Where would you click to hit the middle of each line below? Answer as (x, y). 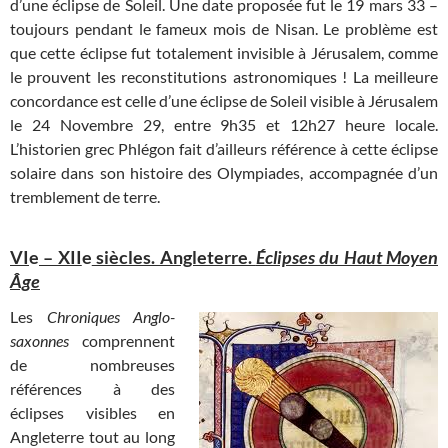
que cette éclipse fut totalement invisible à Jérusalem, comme (224, 52)
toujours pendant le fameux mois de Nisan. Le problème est (224, 28)
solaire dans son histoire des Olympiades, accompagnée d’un (224, 172)
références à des (92, 388)
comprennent (122, 340)
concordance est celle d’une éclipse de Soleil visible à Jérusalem (224, 100)
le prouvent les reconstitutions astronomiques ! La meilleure (224, 76)
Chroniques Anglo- (110, 316)
